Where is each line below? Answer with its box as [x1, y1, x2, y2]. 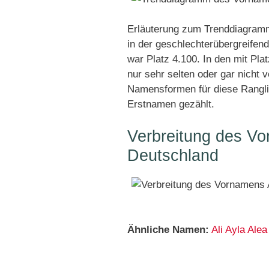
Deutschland [127, 147, 219, 165]
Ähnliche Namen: [127, 224, 209, 235]
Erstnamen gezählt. [127, 98, 214, 110]
